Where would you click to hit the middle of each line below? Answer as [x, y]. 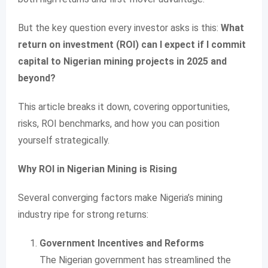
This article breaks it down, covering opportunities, [124, 107]
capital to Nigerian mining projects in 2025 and [122, 61]
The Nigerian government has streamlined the [135, 260]
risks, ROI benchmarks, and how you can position [119, 124]
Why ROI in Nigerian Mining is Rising [98, 169]
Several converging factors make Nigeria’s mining [120, 198]
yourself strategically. [64, 140]
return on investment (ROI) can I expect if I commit [132, 45]
